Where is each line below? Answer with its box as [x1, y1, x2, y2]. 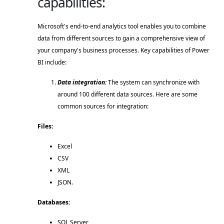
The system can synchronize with [106, 77, 199, 86]
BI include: [37, 57, 68, 66]
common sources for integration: [57, 101, 150, 110]
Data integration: [57, 77, 106, 86]
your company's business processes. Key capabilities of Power [37, 45, 209, 54]
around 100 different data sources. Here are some [57, 89, 197, 98]
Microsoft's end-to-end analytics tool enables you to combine [37, 21, 206, 30]
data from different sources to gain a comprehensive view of [37, 33, 205, 42]
